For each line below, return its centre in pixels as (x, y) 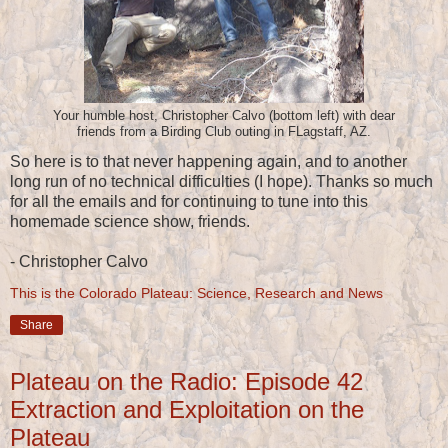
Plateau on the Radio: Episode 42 (186, 382)
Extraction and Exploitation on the (187, 410)
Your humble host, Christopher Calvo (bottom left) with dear (224, 116)
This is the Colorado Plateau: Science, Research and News (196, 293)
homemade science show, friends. (130, 222)
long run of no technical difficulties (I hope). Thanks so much (221, 182)
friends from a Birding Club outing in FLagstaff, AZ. (224, 132)
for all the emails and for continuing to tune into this (189, 202)
